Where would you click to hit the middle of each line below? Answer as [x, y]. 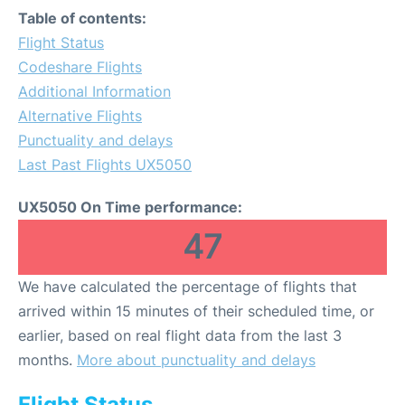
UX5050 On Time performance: [130, 207]
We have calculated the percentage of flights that [188, 287]
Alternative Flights [80, 116]
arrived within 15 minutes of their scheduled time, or [196, 311]
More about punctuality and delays [196, 360]
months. [47, 360]
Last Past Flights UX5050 [105, 165]
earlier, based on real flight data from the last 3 [180, 335]
